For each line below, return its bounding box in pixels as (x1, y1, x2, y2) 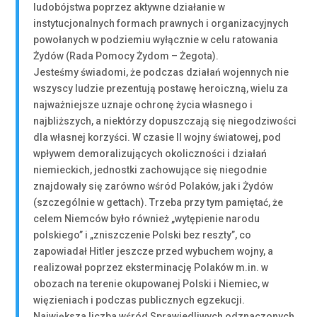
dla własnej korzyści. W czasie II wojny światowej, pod (33, 132, 282, 143)
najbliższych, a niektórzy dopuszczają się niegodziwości (33, 115, 297, 127)
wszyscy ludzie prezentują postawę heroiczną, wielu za (33, 83, 289, 94)
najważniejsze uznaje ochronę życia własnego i (33, 99, 253, 110)
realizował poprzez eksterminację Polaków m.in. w (33, 262, 269, 273)
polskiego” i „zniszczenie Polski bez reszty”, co (33, 229, 252, 241)
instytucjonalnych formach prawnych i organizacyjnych (33, 18, 289, 29)
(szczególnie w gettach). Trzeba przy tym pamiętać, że (33, 197, 284, 208)
